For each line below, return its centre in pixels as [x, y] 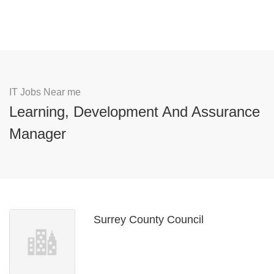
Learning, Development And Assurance [135, 112]
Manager [38, 134]
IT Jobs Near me [45, 92]
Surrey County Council [149, 220]
